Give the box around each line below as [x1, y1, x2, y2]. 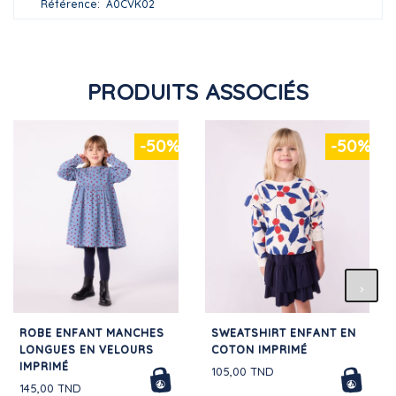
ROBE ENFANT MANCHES [19, 325, 164, 339]
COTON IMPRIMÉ [210, 342, 308, 356]
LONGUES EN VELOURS [19, 342, 154, 356]
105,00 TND [210, 363, 274, 378]
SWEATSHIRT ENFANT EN [210, 325, 356, 339]
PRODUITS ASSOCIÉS [87, 77, 309, 105]
